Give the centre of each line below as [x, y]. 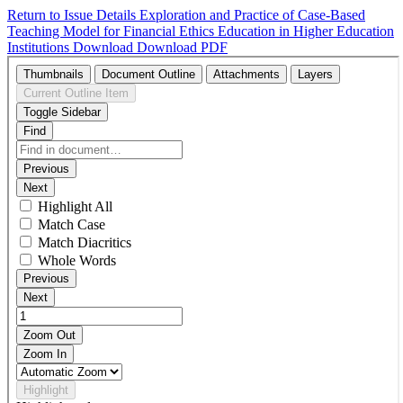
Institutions [40, 47]
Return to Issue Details [73, 15]
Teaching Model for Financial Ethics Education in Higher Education [201, 31]
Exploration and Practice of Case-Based [252, 15]
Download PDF [182, 47]
